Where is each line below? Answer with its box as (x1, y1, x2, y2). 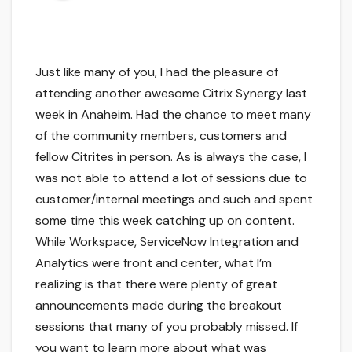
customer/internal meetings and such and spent (35, 190, 313, 207)
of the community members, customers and (35, 126, 287, 144)
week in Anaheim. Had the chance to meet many (35, 105, 311, 123)
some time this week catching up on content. (35, 211, 295, 229)
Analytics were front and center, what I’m (35, 254, 272, 271)
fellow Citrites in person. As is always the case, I (35, 148, 306, 165)
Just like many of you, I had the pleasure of (35, 63, 278, 80)
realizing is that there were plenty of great (35, 275, 277, 292)
